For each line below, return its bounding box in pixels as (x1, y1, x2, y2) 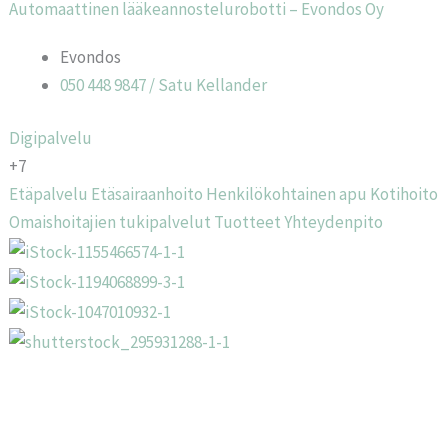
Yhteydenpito (284, 211, 384, 233)
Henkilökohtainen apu (206, 183, 368, 205)
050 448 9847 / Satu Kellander (60, 73, 268, 96)
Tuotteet (214, 211, 282, 233)
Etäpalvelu (9, 183, 89, 205)
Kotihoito (370, 183, 439, 205)
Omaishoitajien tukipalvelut (9, 211, 212, 233)
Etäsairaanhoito (91, 183, 204, 205)
